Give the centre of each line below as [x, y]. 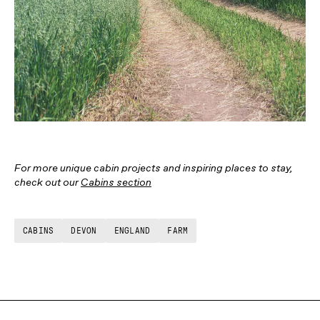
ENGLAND [132, 230]
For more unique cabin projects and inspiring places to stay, [154, 168]
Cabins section [116, 182]
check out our [47, 182]
